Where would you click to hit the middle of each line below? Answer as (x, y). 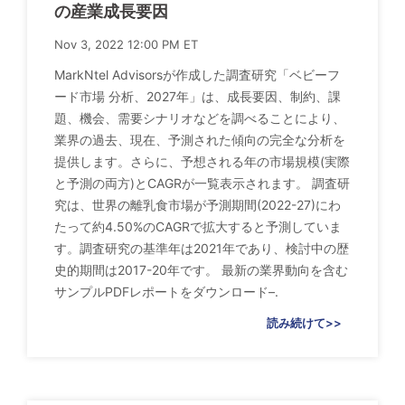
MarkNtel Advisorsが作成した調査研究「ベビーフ (197, 75)
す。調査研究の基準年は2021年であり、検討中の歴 (202, 249)
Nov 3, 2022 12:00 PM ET (126, 45)
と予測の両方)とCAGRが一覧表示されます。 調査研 (202, 184)
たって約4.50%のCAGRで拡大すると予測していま (198, 227)
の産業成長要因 (111, 12)
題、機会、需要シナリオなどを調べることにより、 (200, 118)
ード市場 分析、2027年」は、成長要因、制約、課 (198, 97)
